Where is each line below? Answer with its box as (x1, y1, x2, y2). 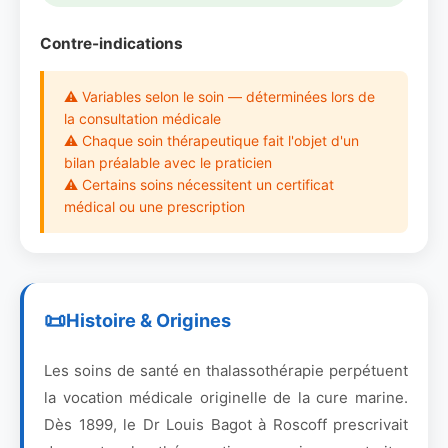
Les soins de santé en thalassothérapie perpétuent (44, 361, 408, 380)
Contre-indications (40, 34, 183, 53)
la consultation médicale (64, 110, 221, 127)
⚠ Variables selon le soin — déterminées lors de (64, 88, 375, 105)
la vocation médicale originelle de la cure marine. (44, 388, 408, 407)
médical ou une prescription (64, 198, 245, 215)
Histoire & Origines (66, 308, 231, 331)
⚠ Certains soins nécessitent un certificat (64, 176, 334, 193)
